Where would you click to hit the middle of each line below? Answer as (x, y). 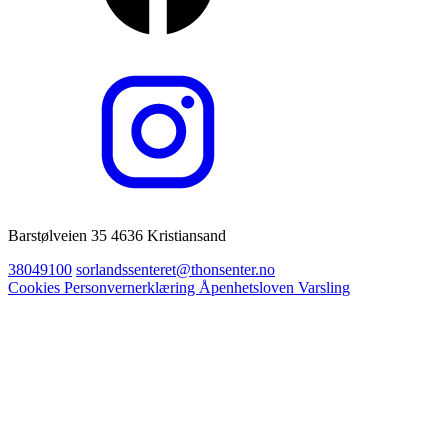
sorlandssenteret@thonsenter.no (175, 269)
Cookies (36, 287)
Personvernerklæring (131, 287)
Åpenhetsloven (248, 287)
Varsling (324, 287)
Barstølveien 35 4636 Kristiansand (117, 235)
